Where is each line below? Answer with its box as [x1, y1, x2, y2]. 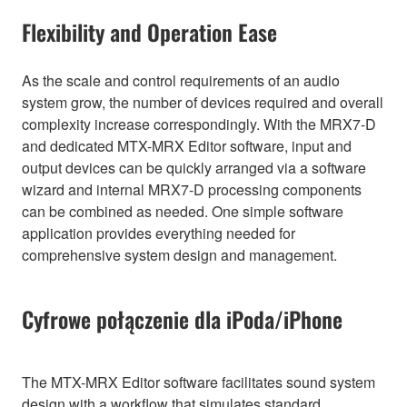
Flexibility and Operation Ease [22, 15, 277, 48]
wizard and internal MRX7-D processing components [22, 178, 362, 200]
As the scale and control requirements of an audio [22, 69, 340, 91]
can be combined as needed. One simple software [22, 200, 343, 222]
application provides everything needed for [22, 222, 295, 243]
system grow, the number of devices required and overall [22, 91, 383, 113]
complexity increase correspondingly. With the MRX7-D [22, 113, 376, 134]
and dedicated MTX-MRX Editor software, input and [22, 134, 352, 156]
